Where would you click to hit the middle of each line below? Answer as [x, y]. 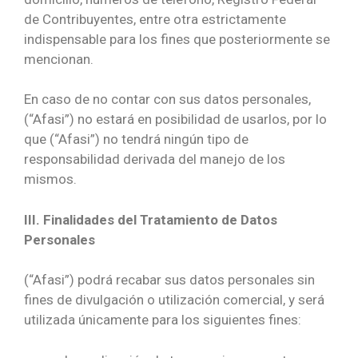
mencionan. [59, 59]
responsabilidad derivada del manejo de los [155, 159]
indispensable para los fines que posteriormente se [177, 39]
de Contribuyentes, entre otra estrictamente [155, 19]
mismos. [50, 179]
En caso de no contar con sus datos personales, [167, 99]
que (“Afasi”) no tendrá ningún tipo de [136, 139]
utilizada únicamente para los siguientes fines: [163, 320]
